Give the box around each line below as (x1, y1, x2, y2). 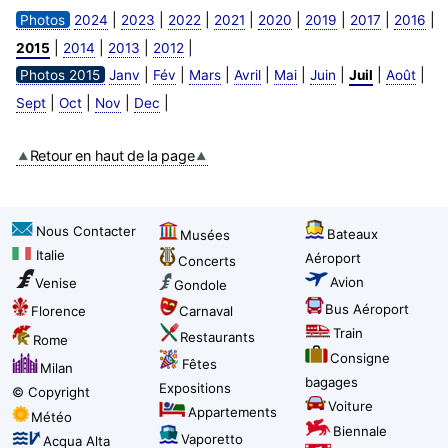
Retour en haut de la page (29, 147, 195, 165)
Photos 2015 (19, 67, 100, 84)
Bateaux (327, 226, 379, 243)
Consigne (330, 350, 391, 367)
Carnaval (178, 303, 233, 320)
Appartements (187, 404, 277, 421)
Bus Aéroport (325, 301, 410, 318)
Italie (36, 247, 65, 264)
